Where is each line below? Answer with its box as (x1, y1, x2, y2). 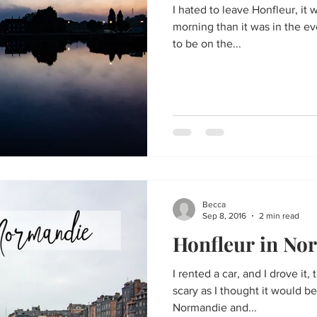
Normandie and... (173, 301, 257, 313)
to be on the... (173, 38, 241, 50)
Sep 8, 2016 (202, 211, 246, 221)
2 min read (259, 211, 299, 221)
